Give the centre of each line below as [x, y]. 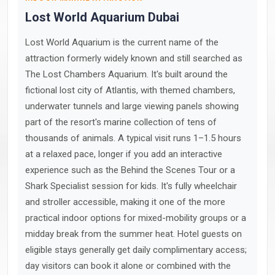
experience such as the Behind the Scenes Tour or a [130, 170]
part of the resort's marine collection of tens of [121, 122]
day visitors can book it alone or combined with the [128, 266]
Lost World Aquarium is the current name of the [122, 42]
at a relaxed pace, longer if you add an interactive [124, 154]
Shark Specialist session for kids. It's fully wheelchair [131, 186]
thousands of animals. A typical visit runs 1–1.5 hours [133, 138]
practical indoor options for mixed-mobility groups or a [136, 218]
